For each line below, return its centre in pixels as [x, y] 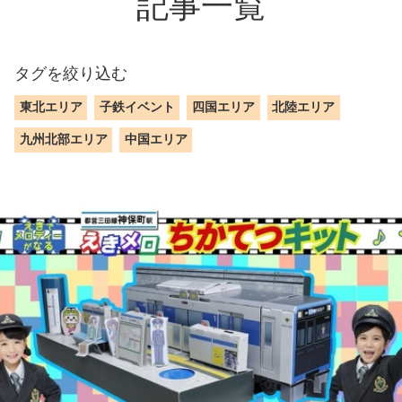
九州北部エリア [63, 140]
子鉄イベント [137, 107]
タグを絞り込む [71, 74]
